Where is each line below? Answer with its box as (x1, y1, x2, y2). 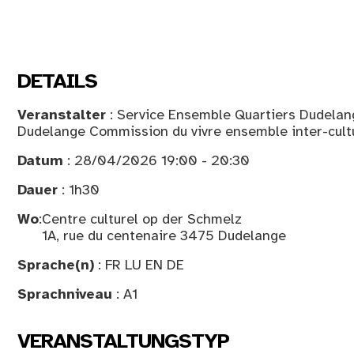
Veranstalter (17, 105, 106, 123)
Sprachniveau (17, 284, 112, 303)
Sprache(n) (17, 255, 94, 273)
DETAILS (17, 67, 97, 94)
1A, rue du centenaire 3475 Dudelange (42, 226, 286, 244)
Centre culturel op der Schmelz (42, 209, 242, 228)
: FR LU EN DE (94, 255, 184, 273)
